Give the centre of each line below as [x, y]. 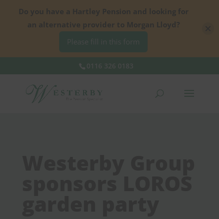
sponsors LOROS [107, 183]
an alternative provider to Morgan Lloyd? [103, 24]
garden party [90, 204]
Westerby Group [108, 163]
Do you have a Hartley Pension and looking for [103, 11]
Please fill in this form [103, 42]
